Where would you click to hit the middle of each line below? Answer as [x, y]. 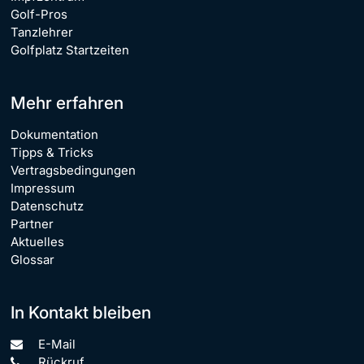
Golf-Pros [39, 14]
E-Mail [55, 344]
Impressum [43, 188]
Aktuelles [37, 241]
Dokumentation [54, 134]
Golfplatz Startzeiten [70, 50]
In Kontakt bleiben [81, 312]
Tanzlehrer [42, 32]
